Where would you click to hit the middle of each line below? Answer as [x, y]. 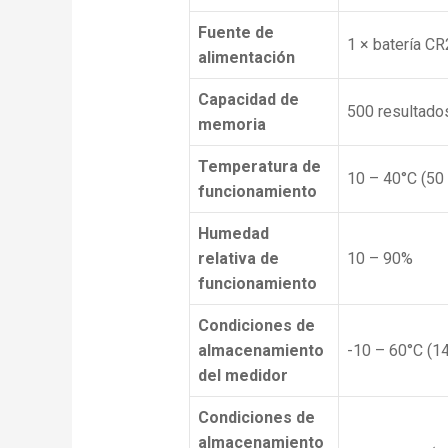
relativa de [238, 258]
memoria [231, 124]
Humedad [233, 233]
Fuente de [235, 32]
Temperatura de [259, 166]
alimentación [246, 57]
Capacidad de [248, 99]
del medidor [242, 375]
